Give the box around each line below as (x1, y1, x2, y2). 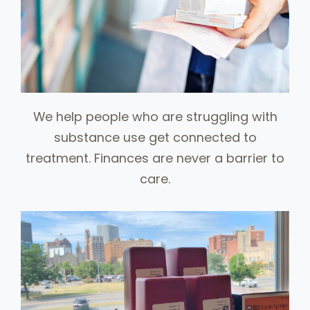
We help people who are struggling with (33, 108, 277, 126)
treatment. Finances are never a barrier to (26, 149, 284, 167)
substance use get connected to (53, 129, 257, 147)
